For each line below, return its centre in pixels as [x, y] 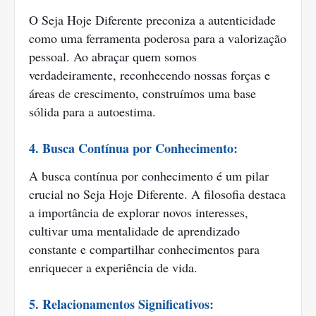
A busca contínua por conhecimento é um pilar [149, 176]
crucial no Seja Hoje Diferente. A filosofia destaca [157, 194]
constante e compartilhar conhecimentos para [144, 249]
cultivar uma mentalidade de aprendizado [134, 231]
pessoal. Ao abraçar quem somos [113, 57]
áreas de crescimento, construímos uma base [142, 93]
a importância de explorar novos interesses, [139, 213]
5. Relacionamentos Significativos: [121, 304]
